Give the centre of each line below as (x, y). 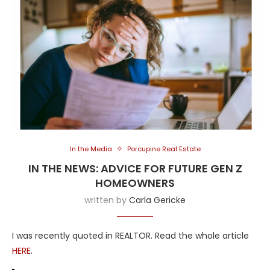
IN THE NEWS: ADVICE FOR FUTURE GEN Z (135, 168)
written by (107, 200)
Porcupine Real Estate (164, 149)
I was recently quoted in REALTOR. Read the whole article (130, 235)
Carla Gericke (157, 200)
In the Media (91, 149)
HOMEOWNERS (135, 183)
